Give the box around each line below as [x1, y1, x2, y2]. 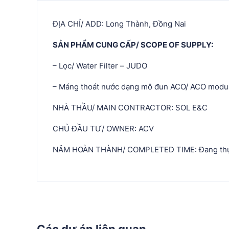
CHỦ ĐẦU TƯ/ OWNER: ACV [53, 124, 154, 134]
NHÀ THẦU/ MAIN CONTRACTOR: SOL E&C [53, 103, 208, 113]
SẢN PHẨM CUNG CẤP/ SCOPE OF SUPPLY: [53, 40, 213, 50]
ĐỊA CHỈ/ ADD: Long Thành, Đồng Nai [53, 19, 186, 29]
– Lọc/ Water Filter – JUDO [53, 61, 147, 71]
